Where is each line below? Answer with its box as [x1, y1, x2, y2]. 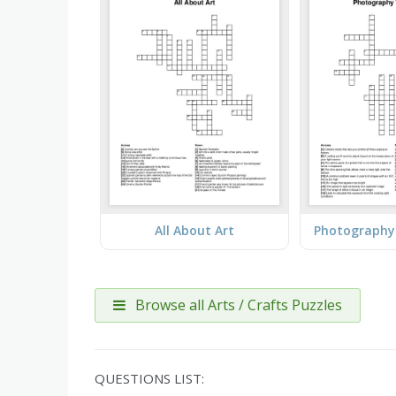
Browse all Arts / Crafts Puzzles [132, 294, 342, 315]
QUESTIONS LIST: [95, 369, 204, 387]
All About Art [154, 222, 234, 240]
